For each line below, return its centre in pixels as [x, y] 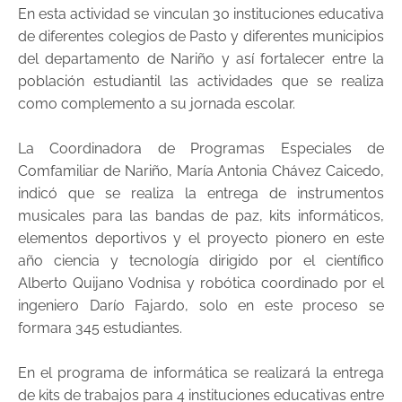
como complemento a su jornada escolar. [157, 103]
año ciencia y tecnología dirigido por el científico [201, 260]
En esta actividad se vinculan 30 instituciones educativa [201, 13]
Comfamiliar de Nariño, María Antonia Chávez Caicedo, [201, 170]
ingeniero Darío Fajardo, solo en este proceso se [201, 305]
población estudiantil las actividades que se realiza [201, 81]
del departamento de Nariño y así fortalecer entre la [201, 58]
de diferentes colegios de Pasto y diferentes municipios [201, 36]
